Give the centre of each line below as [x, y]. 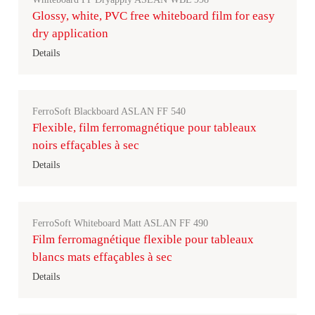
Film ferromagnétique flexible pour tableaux [143, 239]
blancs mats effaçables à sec [102, 257]
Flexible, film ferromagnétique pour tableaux [144, 128]
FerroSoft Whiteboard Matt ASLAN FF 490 [120, 223]
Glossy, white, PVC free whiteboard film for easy [154, 16]
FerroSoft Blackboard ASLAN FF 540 [109, 111]
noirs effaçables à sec [86, 145]
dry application [70, 33]
